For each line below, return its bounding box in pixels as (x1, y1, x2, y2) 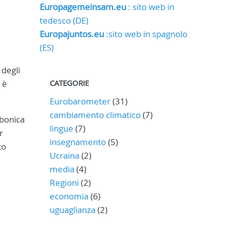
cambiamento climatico (49, 109, 141, 121)
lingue (49, 123, 73, 134)
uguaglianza (49, 204, 95, 215)
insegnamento (49, 136, 106, 148)
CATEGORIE (49, 78, 89, 88)
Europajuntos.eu (39, 28, 104, 40)
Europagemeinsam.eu (39, 1, 126, 13)
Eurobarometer (49, 95, 110, 107)
